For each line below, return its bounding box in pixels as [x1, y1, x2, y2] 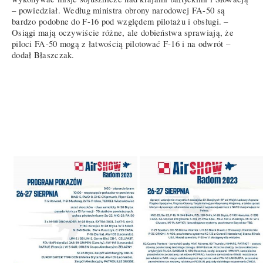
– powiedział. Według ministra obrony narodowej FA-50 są [12, 4, 225, 16]
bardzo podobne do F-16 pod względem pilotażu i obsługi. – [12, 15, 228, 27]
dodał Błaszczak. [12, 49, 75, 60]
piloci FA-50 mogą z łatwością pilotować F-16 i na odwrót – [12, 38, 231, 49]
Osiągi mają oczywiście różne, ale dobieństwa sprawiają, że [12, 26, 234, 38]
